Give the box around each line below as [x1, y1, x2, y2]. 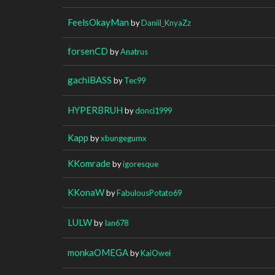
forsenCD [68, 45, 108, 56]
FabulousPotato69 [117, 187, 182, 198]
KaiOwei [141, 247, 171, 258]
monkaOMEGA [68, 246, 128, 258]
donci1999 [135, 105, 172, 115]
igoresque [123, 158, 158, 169]
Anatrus [120, 46, 148, 56]
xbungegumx [101, 133, 147, 143]
